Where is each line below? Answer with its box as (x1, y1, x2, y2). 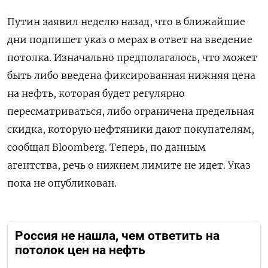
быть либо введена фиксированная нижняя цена (7, 69, 255, 81)
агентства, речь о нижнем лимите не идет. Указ (7, 159, 251, 171)
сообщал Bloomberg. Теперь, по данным (7, 141, 206, 153)
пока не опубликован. (7, 176, 117, 189)
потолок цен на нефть (15, 242, 145, 257)
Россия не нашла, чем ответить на (15, 228, 220, 243)
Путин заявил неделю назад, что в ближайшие (7, 15, 245, 28)
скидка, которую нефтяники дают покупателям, (7, 123, 254, 135)
